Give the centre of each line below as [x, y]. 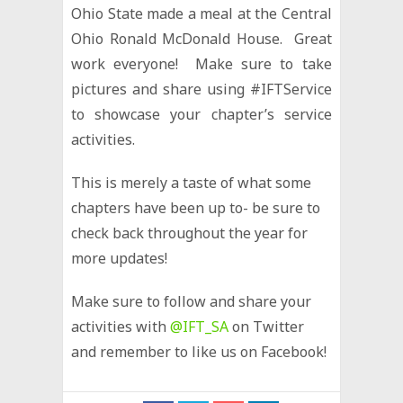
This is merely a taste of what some [192, 182]
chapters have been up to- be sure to [196, 207]
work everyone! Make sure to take [201, 63]
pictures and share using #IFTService [201, 89]
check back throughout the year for [190, 233]
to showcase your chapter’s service [201, 114]
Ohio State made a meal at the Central [201, 13]
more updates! [120, 258]
